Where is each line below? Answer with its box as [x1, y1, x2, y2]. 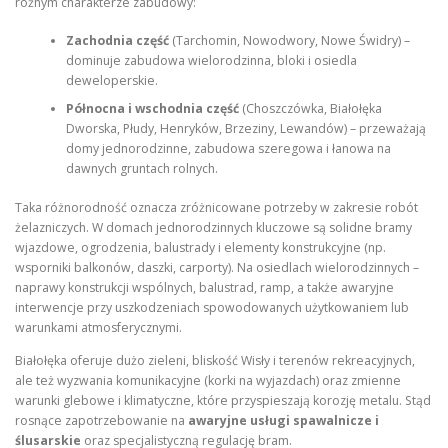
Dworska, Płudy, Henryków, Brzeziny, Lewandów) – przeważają [65, 120, 426, 138]
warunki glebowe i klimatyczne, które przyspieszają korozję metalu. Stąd [15, 391, 431, 409]
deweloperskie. [65, 72, 158, 90]
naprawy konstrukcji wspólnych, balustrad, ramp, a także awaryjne [15, 278, 394, 296]
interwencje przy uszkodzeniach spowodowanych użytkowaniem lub [15, 298, 409, 316]
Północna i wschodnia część [65, 100, 239, 118]
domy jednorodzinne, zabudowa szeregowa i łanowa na [65, 140, 391, 158]
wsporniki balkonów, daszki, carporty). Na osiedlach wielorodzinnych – [15, 258, 419, 276]
